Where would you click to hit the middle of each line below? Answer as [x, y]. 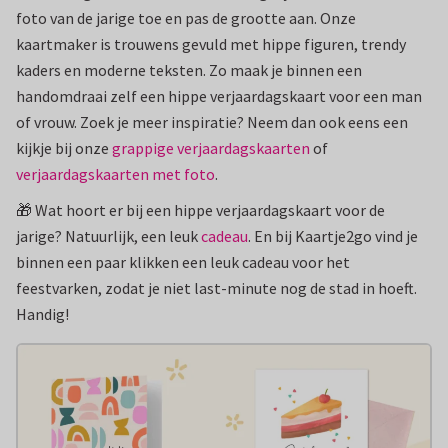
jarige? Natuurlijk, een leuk [108, 236]
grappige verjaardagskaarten [211, 148]
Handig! [42, 314]
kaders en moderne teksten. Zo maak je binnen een [189, 70]
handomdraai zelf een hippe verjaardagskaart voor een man [219, 96]
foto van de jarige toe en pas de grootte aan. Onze [186, 18]
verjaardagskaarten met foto [115, 174]
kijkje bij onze [64, 148]
